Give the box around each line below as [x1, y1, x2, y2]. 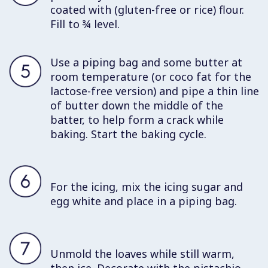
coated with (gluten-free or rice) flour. [50, 2, 244, 17]
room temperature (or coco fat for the [50, 69, 251, 84]
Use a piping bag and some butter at [50, 54, 242, 69]
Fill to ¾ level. [50, 16, 120, 31]
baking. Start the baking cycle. [50, 126, 206, 141]
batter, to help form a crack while [50, 112, 224, 127]
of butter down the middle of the [50, 98, 223, 112]
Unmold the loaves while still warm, [50, 246, 234, 261]
